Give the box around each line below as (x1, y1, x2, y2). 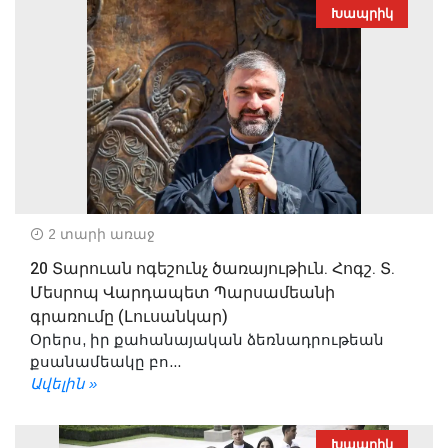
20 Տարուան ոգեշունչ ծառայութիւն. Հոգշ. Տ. (30, 256, 395, 281)
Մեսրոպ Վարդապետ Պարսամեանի (30, 280, 335, 305)
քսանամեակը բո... (30, 352, 181, 370)
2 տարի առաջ (44, 225, 155, 242)
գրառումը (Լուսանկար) (30, 304, 228, 329)
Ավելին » (30, 374, 97, 392)
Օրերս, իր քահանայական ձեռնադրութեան (30, 330, 384, 348)
